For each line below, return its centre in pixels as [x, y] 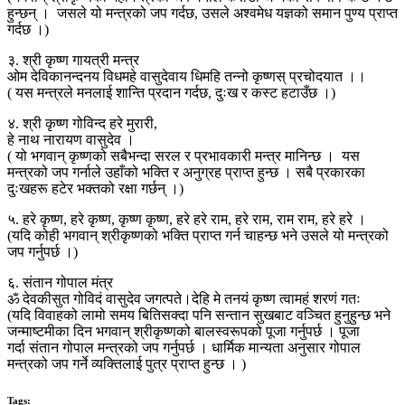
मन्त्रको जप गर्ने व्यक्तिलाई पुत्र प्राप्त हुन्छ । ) [127, 363]
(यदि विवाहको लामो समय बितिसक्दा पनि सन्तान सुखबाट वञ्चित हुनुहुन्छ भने [199, 315]
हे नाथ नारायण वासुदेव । [71, 139]
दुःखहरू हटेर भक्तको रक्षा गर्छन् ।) [95, 188]
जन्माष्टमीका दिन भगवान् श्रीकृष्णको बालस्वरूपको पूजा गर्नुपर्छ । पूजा [184, 331]
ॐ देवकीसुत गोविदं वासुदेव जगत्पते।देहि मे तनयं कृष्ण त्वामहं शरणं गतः [184, 298]
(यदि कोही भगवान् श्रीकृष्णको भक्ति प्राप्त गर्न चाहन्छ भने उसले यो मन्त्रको [198, 235]
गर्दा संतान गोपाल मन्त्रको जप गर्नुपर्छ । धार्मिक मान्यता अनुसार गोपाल [184, 347]
